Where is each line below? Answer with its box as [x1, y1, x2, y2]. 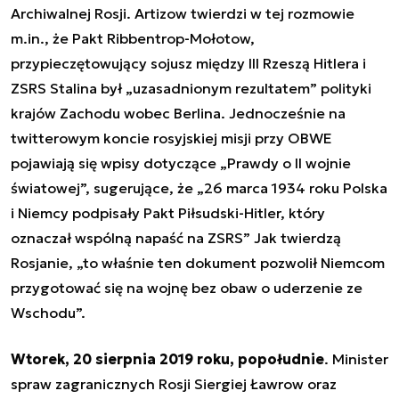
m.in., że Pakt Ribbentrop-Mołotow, [11, 28, 255, 47]
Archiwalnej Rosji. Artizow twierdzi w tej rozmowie [11, 4, 354, 22]
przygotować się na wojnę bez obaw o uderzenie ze [11, 278, 362, 297]
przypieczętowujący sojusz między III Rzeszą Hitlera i [11, 53, 366, 72]
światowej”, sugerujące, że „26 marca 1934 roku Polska [11, 178, 387, 197]
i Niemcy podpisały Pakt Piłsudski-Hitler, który [11, 203, 325, 222]
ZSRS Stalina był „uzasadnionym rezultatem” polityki [11, 78, 371, 97]
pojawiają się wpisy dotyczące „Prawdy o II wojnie [11, 153, 351, 172]
